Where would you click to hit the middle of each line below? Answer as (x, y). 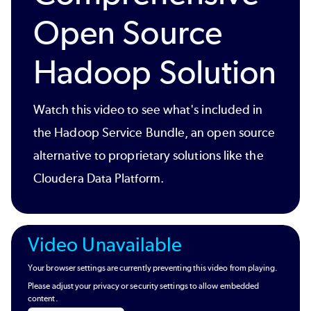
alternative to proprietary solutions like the (149, 155)
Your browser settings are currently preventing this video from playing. (153, 268)
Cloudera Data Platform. (100, 178)
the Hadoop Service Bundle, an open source (154, 132)
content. (43, 299)
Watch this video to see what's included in (148, 109)
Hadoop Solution (155, 72)
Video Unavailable (105, 245)
